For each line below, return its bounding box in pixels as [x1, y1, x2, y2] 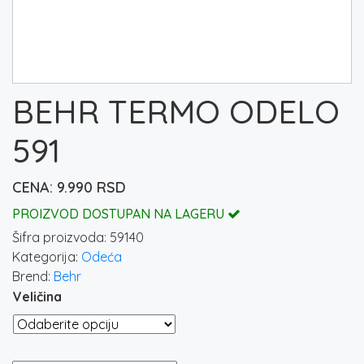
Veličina [13, 288, 62, 305]
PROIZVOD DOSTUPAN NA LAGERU [12, 206, 227, 223]
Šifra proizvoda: [12, 229, 110, 246]
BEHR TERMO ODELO [12, 91, 340, 132]
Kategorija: [12, 249, 81, 266]
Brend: [12, 268, 54, 285]
